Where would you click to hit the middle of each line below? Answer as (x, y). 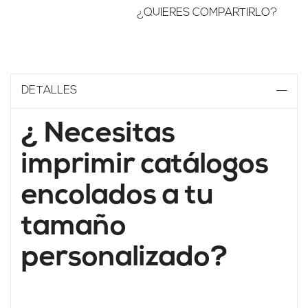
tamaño (74, 228)
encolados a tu (118, 197)
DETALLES (49, 91)
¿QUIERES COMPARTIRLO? (207, 13)
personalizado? (125, 258)
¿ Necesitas (98, 135)
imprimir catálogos (145, 166)
